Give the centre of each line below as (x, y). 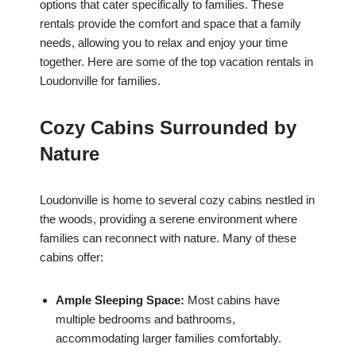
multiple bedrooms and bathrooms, (145, 319)
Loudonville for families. (100, 81)
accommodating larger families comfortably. (168, 339)
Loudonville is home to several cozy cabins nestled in (177, 200)
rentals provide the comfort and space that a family (170, 24)
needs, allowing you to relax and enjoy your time (164, 43)
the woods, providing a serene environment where (168, 219)
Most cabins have (232, 300)
